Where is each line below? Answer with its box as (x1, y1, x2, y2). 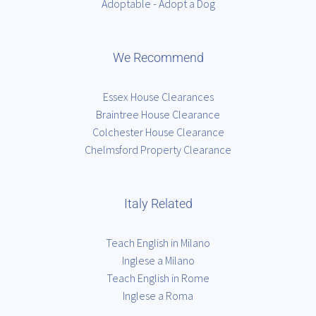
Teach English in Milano (106, 235, 210, 250)
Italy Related (123, 195, 193, 211)
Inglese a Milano (121, 253, 195, 267)
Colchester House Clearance (92, 124, 224, 139)
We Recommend (112, 49, 204, 65)
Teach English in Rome (107, 270, 209, 285)
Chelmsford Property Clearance (85, 142, 231, 157)
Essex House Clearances (102, 89, 214, 104)
